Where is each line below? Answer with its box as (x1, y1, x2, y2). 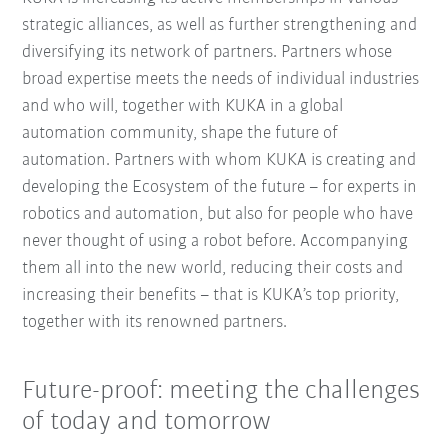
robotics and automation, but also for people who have (22, 204, 414, 224)
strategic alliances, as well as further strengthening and (22, 15, 418, 35)
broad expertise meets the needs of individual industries (22, 69, 420, 89)
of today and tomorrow (22, 408, 272, 436)
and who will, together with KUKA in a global (22, 96, 344, 116)
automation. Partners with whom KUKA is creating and (22, 150, 417, 170)
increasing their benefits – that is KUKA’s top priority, (22, 285, 400, 305)
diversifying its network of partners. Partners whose (22, 42, 393, 62)
